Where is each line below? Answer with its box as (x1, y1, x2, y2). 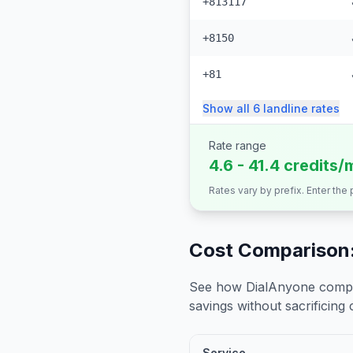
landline (263, 102, 308, 115)
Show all (203, 102, 253, 115)
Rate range (209, 139, 266, 152)
